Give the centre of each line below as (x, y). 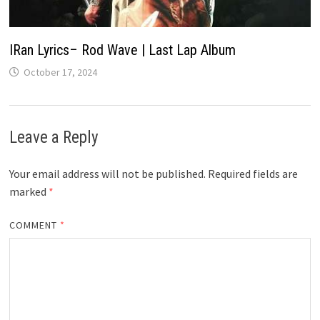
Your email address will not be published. (107, 173)
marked (29, 191)
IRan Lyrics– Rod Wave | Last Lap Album (122, 50)
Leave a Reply (54, 137)
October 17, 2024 (60, 72)
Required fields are (252, 173)
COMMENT (35, 225)
